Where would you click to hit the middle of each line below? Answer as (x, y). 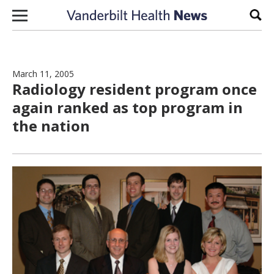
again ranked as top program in (128, 107)
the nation (51, 126)
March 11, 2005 (43, 74)
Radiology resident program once (135, 89)
